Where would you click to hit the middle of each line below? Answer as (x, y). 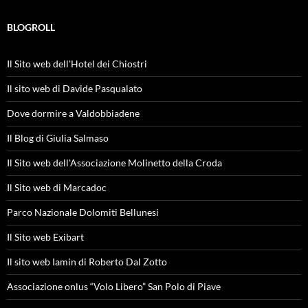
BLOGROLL (31, 27)
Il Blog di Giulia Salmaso (58, 137)
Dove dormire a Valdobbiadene (73, 113)
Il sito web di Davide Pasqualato (75, 88)
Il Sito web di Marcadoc (57, 187)
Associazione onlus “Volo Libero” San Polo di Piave (114, 286)
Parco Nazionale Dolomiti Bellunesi (83, 212)
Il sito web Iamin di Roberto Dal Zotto (87, 261)
